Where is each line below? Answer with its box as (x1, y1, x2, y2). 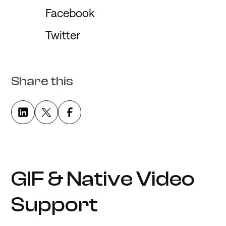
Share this (11, 74, 74, 88)
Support (11, 192, 98, 217)
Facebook (45, 6, 94, 20)
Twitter (45, 28, 80, 42)
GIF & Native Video (11, 166, 195, 191)
